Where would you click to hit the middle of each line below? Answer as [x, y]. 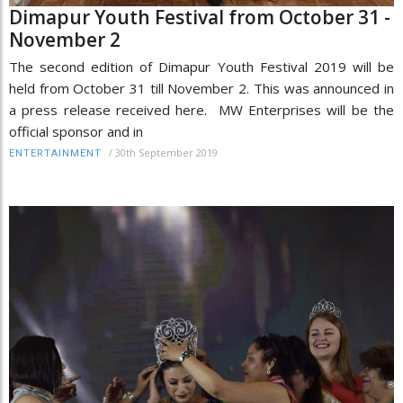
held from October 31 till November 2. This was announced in [201, 88]
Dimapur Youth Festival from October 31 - [200, 17]
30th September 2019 [166, 152]
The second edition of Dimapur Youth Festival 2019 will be [201, 66]
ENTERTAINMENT [55, 153]
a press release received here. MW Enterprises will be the [201, 109]
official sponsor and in [76, 131]
